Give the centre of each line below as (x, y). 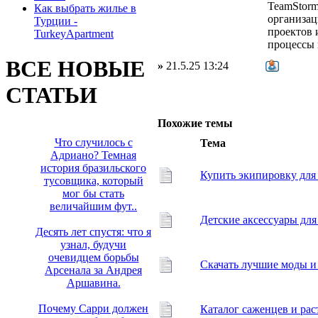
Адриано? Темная (93, 155)
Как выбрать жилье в (85, 9)
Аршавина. (93, 283)
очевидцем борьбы (93, 258)
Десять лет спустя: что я (93, 232)
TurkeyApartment (74, 34)
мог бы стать (93, 194)
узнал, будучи (93, 245)
